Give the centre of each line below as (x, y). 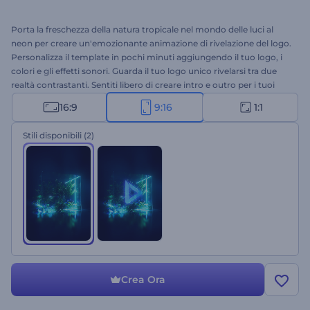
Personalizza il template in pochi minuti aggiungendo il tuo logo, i (147, 57)
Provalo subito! (43, 112)
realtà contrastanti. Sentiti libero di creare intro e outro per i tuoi (143, 85)
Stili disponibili (52, 135)
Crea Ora (143, 280)
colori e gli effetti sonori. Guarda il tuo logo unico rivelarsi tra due (144, 71)
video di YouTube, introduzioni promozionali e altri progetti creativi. (151, 99)
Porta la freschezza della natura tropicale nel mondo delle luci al (142, 29)
